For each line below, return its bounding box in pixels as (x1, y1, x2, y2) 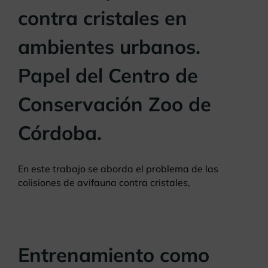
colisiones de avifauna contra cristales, (18, 176, 190, 189)
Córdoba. (18, 120, 102, 145)
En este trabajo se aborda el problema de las (18, 163, 218, 175)
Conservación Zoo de (18, 92, 211, 117)
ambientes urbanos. (18, 34, 200, 59)
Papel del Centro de (18, 63, 198, 88)
